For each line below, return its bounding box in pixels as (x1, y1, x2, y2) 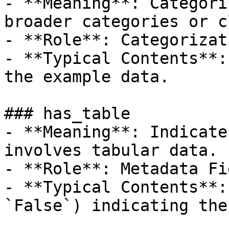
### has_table (4, 104, 130, 123)
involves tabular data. (4, 141, 218, 159)
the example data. (4, 67, 169, 86)
